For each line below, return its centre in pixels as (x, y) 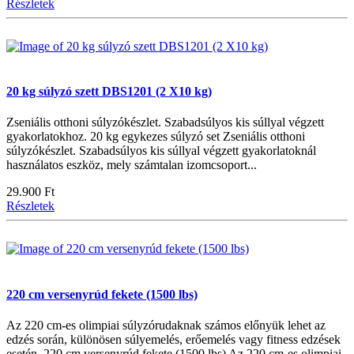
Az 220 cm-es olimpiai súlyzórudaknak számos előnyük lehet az (166, 325)
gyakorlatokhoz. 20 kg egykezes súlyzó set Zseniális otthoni (156, 137)
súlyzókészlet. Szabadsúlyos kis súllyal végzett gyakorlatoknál (161, 151)
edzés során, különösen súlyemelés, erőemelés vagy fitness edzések (173, 339)
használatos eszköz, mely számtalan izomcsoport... (132, 165)
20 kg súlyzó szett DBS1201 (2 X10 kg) (109, 92)
